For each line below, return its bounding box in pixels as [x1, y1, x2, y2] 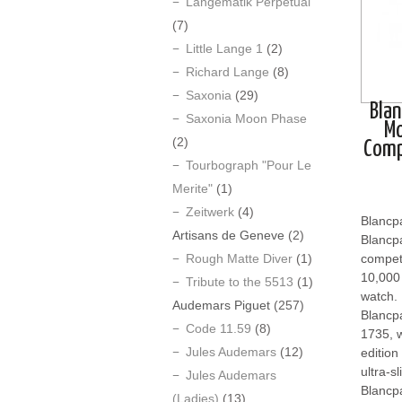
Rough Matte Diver [186, 251, 293, 266]
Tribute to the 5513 [186, 275, 293, 289]
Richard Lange [186, 65, 269, 79]
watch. [361, 289, 398, 304]
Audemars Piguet [172, 298, 270, 312]
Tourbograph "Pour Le [186, 158, 311, 172]
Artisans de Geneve [172, 228, 284, 242]
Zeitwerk [186, 205, 234, 219]
